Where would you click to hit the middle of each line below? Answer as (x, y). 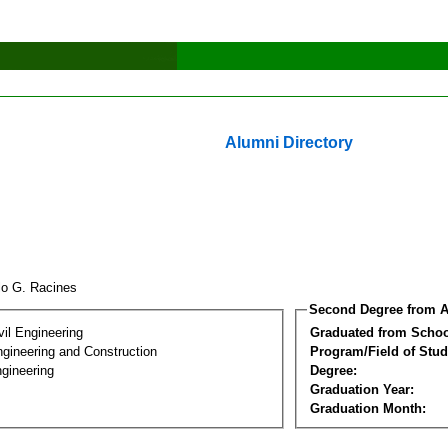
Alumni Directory (289, 142)
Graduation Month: (368, 408)
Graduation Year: (362, 389)
